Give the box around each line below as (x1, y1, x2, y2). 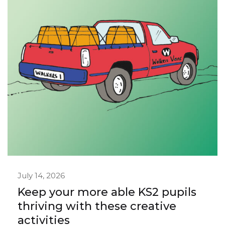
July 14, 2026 (18, 171, 65, 181)
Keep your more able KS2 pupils (18, 185, 196, 199)
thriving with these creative (18, 199, 176, 213)
